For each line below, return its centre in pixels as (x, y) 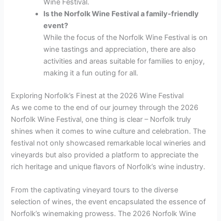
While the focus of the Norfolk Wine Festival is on (126, 37)
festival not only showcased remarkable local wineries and (109, 143)
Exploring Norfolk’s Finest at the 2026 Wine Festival (97, 95)
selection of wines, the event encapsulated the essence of (109, 202)
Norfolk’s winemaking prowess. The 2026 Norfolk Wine (104, 213)
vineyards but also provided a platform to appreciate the (105, 155)
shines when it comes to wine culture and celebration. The (109, 131)
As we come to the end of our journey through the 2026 (105, 107)
